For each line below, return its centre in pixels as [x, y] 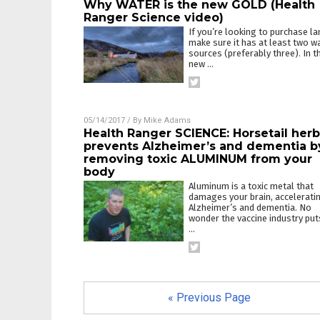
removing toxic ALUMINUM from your [198, 159]
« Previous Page [209, 297]
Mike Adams [167, 120]
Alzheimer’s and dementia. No [250, 207]
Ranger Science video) [154, 17]
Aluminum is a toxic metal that [251, 186]
